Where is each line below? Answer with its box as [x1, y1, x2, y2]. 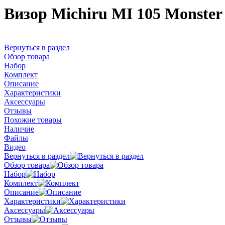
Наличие [4, 124, 34, 133]
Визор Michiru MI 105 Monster [4, 5, 222, 23]
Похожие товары [4, 115, 62, 124]
